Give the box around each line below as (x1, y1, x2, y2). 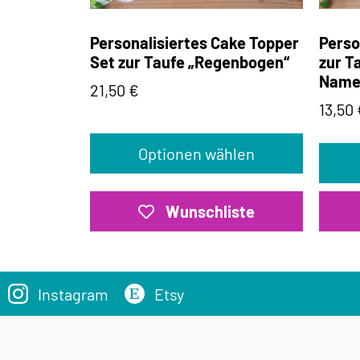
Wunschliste (166, 202, 255, 222)
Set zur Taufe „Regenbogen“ (90, 52, 289, 72)
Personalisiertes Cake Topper (90, 33, 299, 53)
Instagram (38, 284, 108, 304)
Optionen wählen (138, 144, 255, 164)
